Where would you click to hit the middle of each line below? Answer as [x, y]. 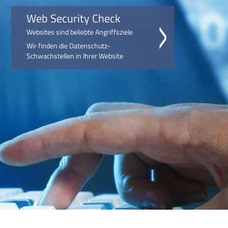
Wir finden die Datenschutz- [69, 46]
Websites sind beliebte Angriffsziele [80, 32]
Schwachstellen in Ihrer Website [75, 56]
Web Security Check [74, 18]
